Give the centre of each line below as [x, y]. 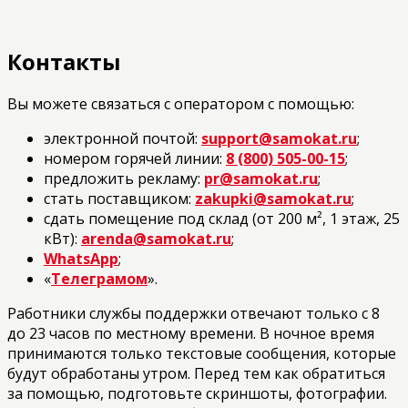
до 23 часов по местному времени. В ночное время [191, 334]
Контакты [64, 61]
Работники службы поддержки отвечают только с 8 [194, 314]
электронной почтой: [122, 139]
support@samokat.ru [279, 139]
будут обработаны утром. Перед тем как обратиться [196, 374]
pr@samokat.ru [261, 179]
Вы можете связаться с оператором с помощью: [181, 104]
